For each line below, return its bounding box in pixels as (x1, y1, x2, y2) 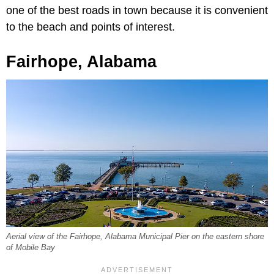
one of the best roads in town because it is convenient (6, 4, 268, 17)
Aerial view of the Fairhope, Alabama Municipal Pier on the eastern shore (6, 232, 264, 242)
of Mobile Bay (6, 243, 55, 253)
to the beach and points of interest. (6, 21, 175, 34)
